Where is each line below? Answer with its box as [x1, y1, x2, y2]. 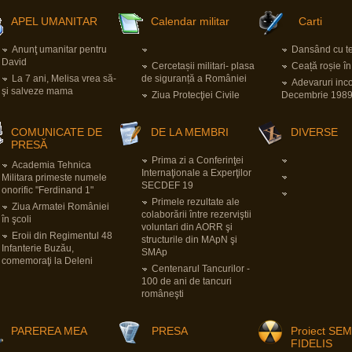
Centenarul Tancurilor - [152, 263, 250, 274]
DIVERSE [291, 126, 338, 138]
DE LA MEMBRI [151, 126, 229, 138]
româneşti [141, 288, 184, 299]
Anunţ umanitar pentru [12, 44, 107, 55]
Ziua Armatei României [12, 201, 109, 212]
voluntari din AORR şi [141, 222, 233, 233]
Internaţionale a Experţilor [141, 167, 251, 178]
